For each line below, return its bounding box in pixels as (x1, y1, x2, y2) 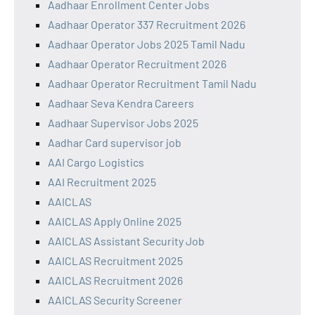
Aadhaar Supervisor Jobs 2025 (48, 115, 198, 129)
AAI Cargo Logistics (48, 155, 144, 169)
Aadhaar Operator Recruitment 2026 (48, 56, 226, 70)
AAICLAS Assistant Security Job (48, 233, 205, 247)
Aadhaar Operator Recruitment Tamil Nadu (48, 76, 257, 90)
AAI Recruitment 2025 (48, 174, 156, 188)
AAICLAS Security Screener (48, 292, 182, 307)
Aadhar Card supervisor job (48, 135, 181, 149)
